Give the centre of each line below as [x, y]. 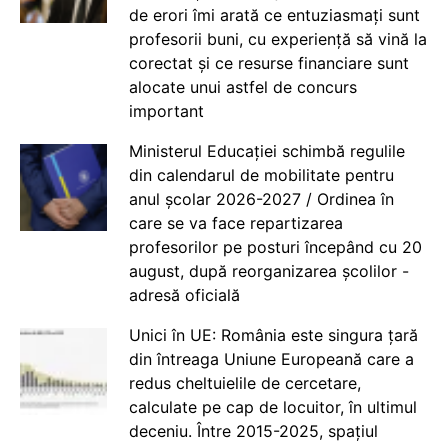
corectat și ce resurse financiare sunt [268, 63]
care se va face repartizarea [235, 223]
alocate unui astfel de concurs [242, 87]
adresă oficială [184, 295]
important [166, 111]
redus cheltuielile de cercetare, [244, 383]
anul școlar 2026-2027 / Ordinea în [261, 199]
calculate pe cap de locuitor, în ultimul [272, 407]
